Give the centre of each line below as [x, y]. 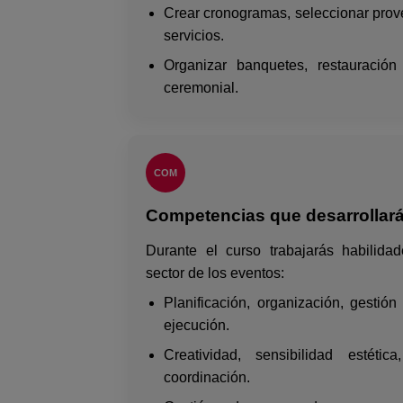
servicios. [193, 35]
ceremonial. [201, 87]
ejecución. [196, 325]
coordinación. [206, 377]
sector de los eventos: [215, 273]
